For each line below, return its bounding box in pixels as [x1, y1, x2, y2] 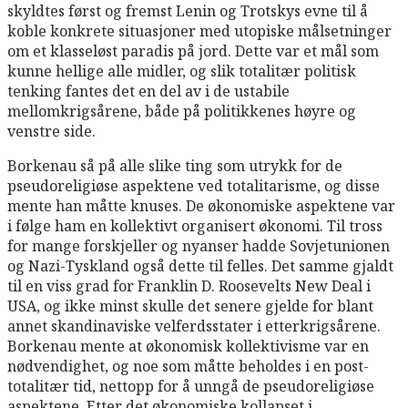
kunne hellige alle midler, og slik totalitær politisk [7, 60, 356, 81]
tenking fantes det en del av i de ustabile [7, 80, 290, 101]
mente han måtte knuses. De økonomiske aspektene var [7, 195, 395, 216]
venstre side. [7, 120, 96, 141]
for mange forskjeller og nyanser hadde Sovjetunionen [7, 235, 390, 256]
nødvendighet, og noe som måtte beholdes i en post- [7, 355, 369, 376]
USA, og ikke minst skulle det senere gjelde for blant [7, 295, 373, 316]
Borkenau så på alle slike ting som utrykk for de [7, 155, 342, 176]
